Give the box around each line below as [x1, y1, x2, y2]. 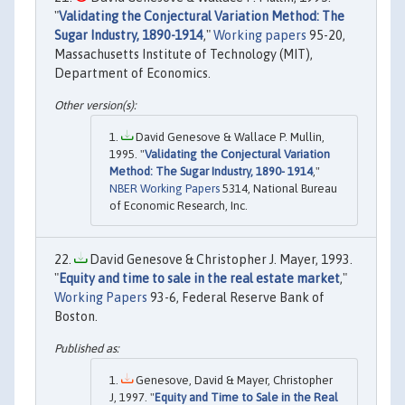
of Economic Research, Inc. [109, 199, 248, 213]
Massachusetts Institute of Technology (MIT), [54, 46, 313, 61]
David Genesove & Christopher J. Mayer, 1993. [87, 252, 353, 268]
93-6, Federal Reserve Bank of [147, 290, 325, 306]
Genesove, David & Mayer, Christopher [133, 373, 333, 388]
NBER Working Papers [109, 182, 220, 196]
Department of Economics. [54, 65, 211, 80]
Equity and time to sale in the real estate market [59, 271, 340, 287]
